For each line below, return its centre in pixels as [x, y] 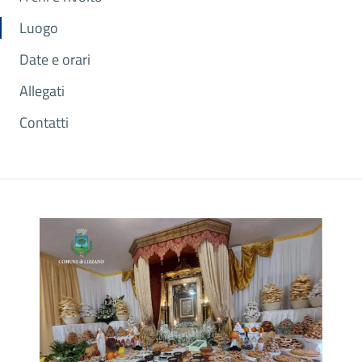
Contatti [44, 122]
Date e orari [55, 59]
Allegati [42, 91]
